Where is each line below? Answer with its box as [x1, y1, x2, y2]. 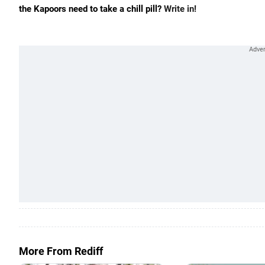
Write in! [164, 4, 196, 14]
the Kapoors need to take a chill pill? [19, 4, 164, 14]
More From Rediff [19, 245, 103, 257]
